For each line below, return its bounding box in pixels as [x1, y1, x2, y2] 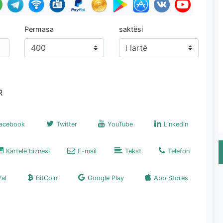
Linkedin [163, 120, 188, 128]
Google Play [87, 174, 124, 182]
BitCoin [35, 174, 57, 182]
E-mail [78, 147, 97, 155]
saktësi [119, 25, 143, 33]
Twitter [56, 120, 77, 128]
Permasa [24, 25, 54, 33]
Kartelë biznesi [5, 147, 50, 155]
